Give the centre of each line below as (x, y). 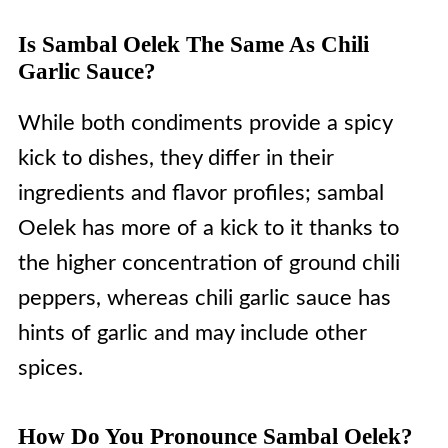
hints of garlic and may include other (192, 333)
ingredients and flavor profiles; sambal (200, 193)
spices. (50, 368)
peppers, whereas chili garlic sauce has (204, 298)
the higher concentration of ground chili (208, 263)
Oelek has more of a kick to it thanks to (208, 228)
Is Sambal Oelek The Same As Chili (193, 44)
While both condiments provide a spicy (204, 123)
